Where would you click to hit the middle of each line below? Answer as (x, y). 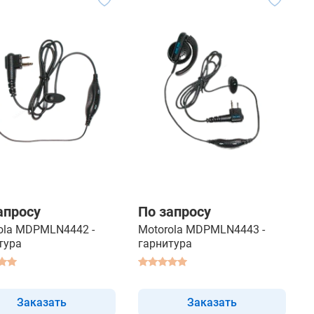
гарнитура (165, 243)
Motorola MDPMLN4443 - (202, 229)
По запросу (175, 211)
